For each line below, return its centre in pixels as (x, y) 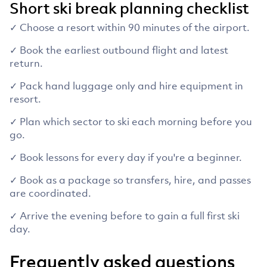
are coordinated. (50, 193)
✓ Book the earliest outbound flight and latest (119, 50)
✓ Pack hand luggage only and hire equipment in (126, 86)
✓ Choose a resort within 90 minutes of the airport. (130, 27)
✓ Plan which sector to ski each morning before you (131, 121)
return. (26, 63)
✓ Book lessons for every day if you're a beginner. (126, 157)
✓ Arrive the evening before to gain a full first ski (125, 215)
